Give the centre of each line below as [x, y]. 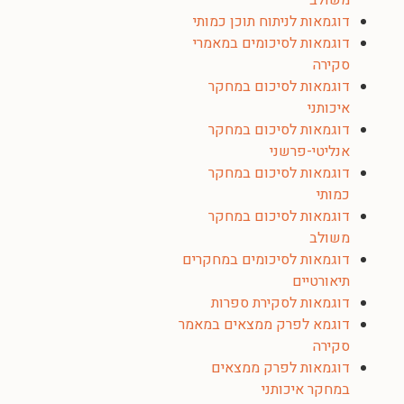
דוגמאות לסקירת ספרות [280, 303]
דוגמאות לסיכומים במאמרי [271, 43]
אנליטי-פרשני [310, 151]
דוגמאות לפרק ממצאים [280, 368]
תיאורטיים [321, 281]
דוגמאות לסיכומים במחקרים [266, 260]
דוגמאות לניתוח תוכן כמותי [271, 22]
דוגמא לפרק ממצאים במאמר [264, 325]
